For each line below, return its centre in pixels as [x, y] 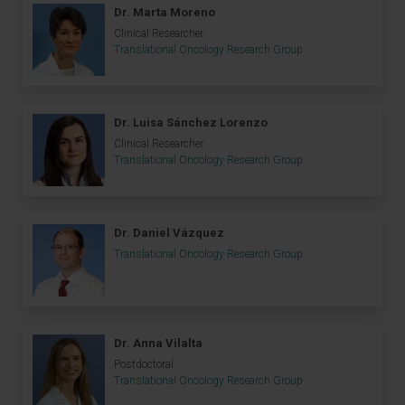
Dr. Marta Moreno [165, 13]
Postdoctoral [144, 365]
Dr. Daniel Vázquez [169, 233]
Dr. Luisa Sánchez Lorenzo [191, 123]
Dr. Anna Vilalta [158, 344]
